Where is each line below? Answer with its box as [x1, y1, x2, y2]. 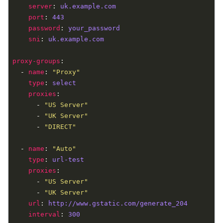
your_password [68, 24, 120, 32]
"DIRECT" [44, 123, 76, 130]
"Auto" [52, 145, 76, 152]
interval [28, 211, 60, 218]
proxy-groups [12, 57, 60, 65]
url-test [52, 156, 84, 163]
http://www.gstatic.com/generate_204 [48, 200, 188, 207]
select [52, 79, 76, 87]
